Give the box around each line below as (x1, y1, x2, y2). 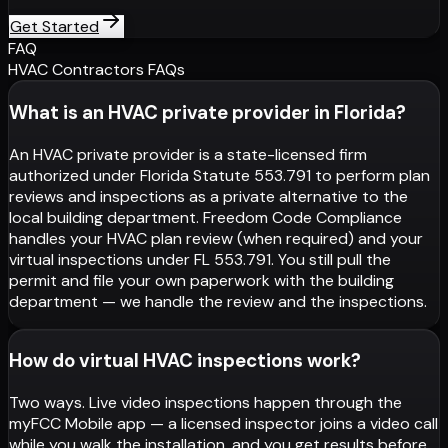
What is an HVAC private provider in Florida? (9, 99, 406, 125)
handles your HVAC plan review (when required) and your (9, 227, 423, 249)
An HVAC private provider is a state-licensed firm (9, 143, 367, 165)
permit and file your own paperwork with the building (9, 269, 394, 291)
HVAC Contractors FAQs (8, 59, 185, 81)
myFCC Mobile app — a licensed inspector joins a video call (9, 413, 438, 435)
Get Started (10, 16, 99, 38)
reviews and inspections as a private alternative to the (9, 185, 408, 207)
